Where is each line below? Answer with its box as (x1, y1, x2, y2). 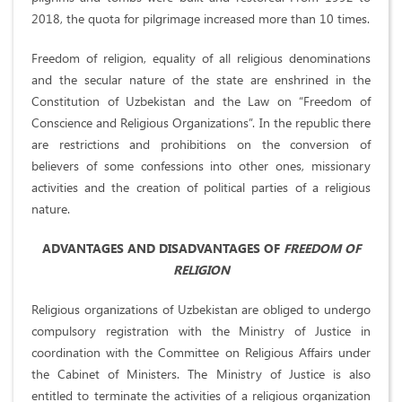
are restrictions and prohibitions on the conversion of (31, 135, 371, 153)
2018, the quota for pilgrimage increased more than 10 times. (31, 10, 370, 28)
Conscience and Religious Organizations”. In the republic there (31, 114, 371, 132)
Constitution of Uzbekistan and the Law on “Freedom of (31, 92, 371, 110)
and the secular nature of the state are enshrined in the (31, 71, 371, 89)
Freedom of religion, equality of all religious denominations (31, 49, 371, 67)
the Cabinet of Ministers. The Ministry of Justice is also (31, 365, 371, 383)
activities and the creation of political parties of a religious (31, 179, 371, 197)
